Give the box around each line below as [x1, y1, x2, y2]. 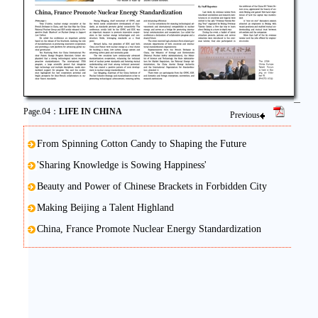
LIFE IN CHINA [59, 106, 122, 116]
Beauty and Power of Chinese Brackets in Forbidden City [37, 181, 267, 192]
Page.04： [23, 106, 59, 116]
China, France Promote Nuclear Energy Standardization [37, 224, 261, 234]
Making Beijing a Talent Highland [37, 202, 174, 213]
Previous [230, 110, 260, 120]
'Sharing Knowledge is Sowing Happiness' [37, 160, 207, 170]
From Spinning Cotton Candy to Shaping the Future [37, 138, 246, 149]
